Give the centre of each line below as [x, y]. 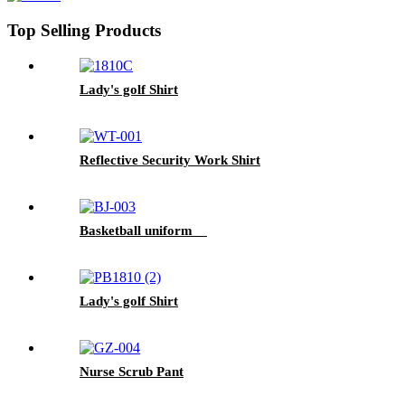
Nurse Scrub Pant [132, 371]
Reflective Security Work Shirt [170, 160]
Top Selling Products [84, 31]
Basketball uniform [143, 230]
